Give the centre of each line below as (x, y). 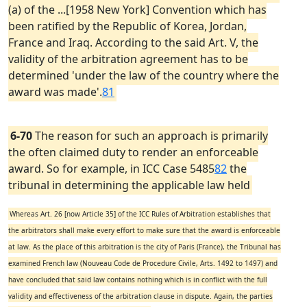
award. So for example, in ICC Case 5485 (111, 169)
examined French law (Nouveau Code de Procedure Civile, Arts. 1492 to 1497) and (143, 263)
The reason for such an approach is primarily (150, 136)
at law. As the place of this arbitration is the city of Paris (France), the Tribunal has (145, 247)
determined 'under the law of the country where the (144, 75)
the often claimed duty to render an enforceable (133, 152)
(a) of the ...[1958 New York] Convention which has (137, 10)
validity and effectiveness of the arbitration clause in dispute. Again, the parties (140, 296)
